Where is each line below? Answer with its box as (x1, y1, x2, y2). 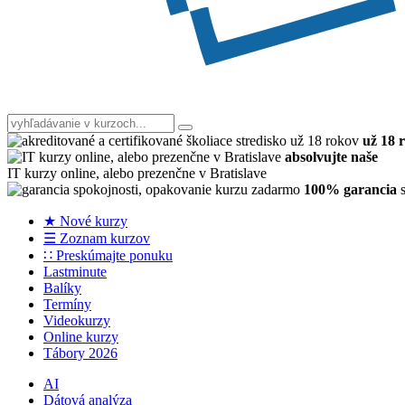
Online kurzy (43, 329, 118, 345)
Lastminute (43, 264, 107, 280)
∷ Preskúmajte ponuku (43, 248, 173, 264)
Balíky (43, 280, 81, 297)
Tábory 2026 (43, 345, 118, 362)
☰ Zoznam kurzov (43, 231, 150, 247)
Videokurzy (43, 313, 110, 329)
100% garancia (304, 182, 397, 198)
